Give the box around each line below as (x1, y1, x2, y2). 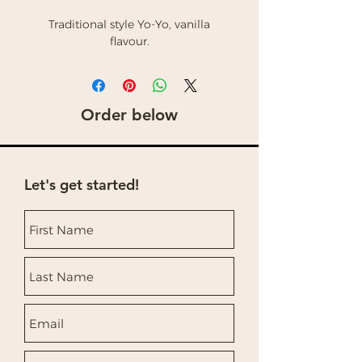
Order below (81, 105, 178, 124)
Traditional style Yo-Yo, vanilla (48, 17, 210, 32)
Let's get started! (24, 175, 139, 194)
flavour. (109, 34, 149, 48)
